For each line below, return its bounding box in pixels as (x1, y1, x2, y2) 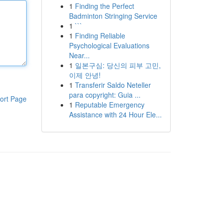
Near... (69, 50, 90, 60)
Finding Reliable (74, 31, 125, 40)
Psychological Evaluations (69, 40, 149, 50)
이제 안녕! (69, 70, 101, 80)
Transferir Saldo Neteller (74, 80, 151, 90)
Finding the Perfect (74, 1, 134, 11)
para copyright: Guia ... (69, 90, 141, 100)
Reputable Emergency (74, 100, 145, 110)
